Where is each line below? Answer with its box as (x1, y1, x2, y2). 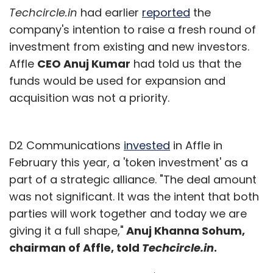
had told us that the (130, 55, 241, 71)
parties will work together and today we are (9, 205, 247, 221)
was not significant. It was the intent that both (9, 188, 259, 204)
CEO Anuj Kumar (37, 55, 130, 71)
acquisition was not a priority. (9, 90, 169, 105)
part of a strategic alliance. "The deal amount (9, 171, 257, 187)
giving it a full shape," (9, 222, 124, 238)
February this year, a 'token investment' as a (9, 154, 248, 170)
